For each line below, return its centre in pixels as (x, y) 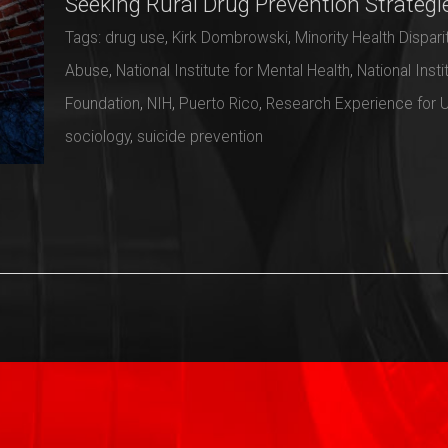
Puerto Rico (219, 103)
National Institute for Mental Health (233, 70)
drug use (135, 37)
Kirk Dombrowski (230, 37)
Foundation (103, 103)
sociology (98, 136)
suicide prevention (200, 136)
